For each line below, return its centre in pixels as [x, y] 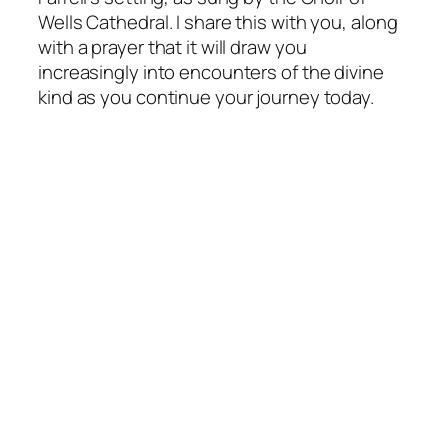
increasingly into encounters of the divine [211, 71]
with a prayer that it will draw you [172, 46]
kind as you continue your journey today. [206, 96]
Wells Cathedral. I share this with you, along [218, 21]
